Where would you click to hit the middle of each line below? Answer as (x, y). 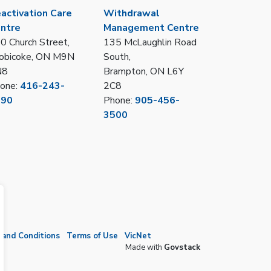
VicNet (138, 236)
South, (117, 57)
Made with (145, 248)
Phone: (119, 101)
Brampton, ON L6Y (144, 72)
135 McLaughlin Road (150, 43)
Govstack (182, 248)
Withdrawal (132, 14)
